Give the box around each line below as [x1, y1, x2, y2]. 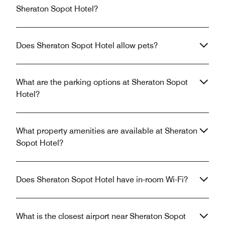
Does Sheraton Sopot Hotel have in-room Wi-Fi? [16, 175, 188, 185]
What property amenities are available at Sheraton [16, 126, 197, 136]
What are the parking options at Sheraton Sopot [16, 77, 188, 87]
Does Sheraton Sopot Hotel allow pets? [16, 41, 158, 51]
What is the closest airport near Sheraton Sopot [16, 211, 186, 221]
